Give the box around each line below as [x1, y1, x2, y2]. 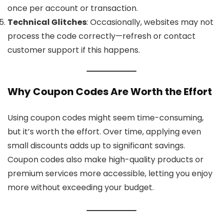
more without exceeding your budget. [7, 182, 154, 194]
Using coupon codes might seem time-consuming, [7, 112, 204, 124]
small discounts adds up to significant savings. [7, 140, 185, 152]
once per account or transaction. [7, 2, 138, 14]
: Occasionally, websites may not [87, 16, 214, 28]
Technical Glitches [7, 16, 87, 28]
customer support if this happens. [7, 44, 140, 56]
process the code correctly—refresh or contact [7, 30, 196, 42]
